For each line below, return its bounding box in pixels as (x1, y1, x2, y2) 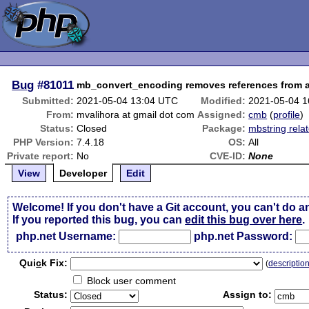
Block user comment (84, 275, 177, 286)
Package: (202, 123, 246, 134)
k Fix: (41, 257, 68, 268)
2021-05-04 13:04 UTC (77, 95, 179, 106)
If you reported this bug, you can (12, 214, 186, 226)
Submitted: (22, 95, 74, 106)
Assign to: (223, 289, 272, 300)
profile (273, 109, 301, 120)
